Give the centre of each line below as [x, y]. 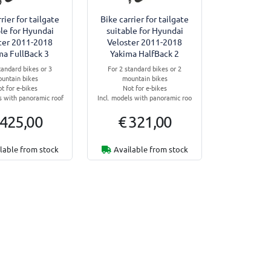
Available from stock [151, 149]
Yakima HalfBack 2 [145, 53]
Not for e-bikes [145, 87]
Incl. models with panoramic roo [145, 97]
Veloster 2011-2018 [145, 41]
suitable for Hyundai [145, 30]
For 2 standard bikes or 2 [145, 68]
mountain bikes [145, 78]
